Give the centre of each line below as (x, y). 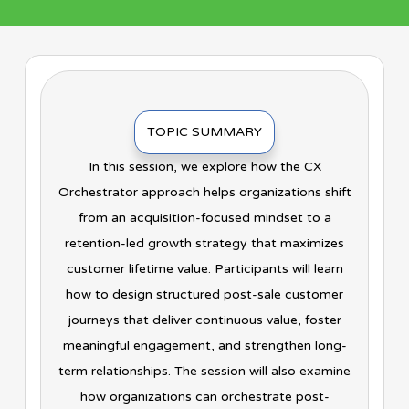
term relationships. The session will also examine (204, 372)
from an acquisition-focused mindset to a (204, 218)
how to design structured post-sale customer (204, 295)
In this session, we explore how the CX (204, 167)
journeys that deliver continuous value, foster (204, 320)
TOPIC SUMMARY (204, 132)
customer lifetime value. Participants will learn (204, 269)
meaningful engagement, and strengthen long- (204, 346)
